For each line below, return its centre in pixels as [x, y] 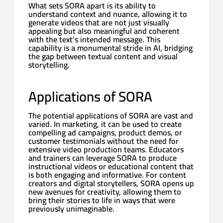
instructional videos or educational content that [111, 166]
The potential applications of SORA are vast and [111, 115]
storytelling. [49, 64]
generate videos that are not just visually [99, 22]
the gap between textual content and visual [103, 56]
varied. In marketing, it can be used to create [105, 124]
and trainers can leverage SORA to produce [103, 158]
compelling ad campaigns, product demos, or [106, 132]
